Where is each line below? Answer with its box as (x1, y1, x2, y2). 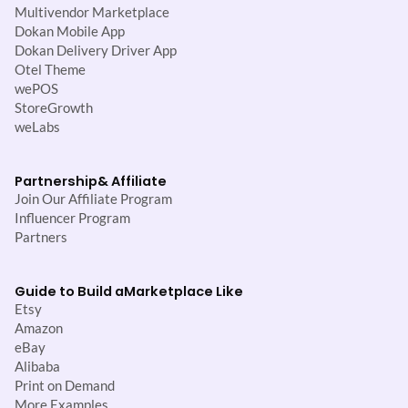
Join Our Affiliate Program (15, 190, 172, 207)
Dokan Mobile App (15, 23, 125, 39)
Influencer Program (15, 209, 130, 226)
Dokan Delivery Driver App (15, 42, 177, 58)
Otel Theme (15, 61, 86, 77)
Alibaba (15, 358, 60, 374)
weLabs (15, 118, 60, 135)
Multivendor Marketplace (15, 4, 169, 20)
